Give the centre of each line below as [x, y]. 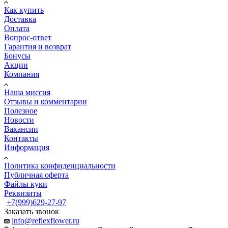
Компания [22, 74]
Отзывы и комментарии [46, 101]
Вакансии [21, 129]
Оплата [17, 28]
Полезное [21, 110]
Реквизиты [23, 193]
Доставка [20, 19]
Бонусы [17, 55]
